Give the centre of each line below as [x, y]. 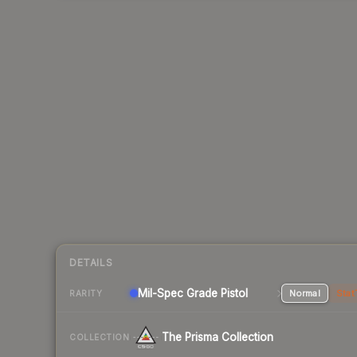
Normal [304, 294]
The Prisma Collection [218, 337]
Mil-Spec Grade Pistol [193, 294]
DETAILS [91, 263]
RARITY [86, 293]
